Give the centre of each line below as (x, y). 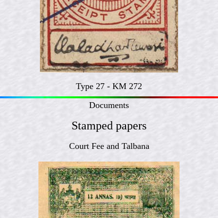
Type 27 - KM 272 (109, 86)
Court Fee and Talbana (109, 146)
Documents (109, 105)
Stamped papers (109, 126)
